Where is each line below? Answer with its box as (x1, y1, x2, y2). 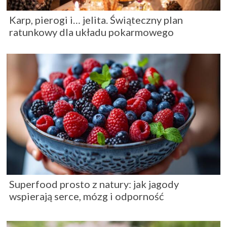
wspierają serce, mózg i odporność (9, 190, 164, 203)
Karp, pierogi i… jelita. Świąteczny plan (9, 14, 183, 26)
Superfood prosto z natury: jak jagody (9, 178, 179, 191)
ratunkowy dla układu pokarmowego (9, 26, 174, 38)
